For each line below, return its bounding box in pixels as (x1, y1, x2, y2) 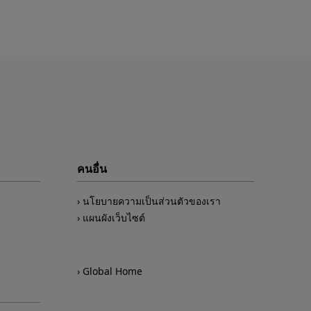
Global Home (83, 264, 143, 278)
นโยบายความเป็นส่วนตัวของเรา (83, 194, 221, 208)
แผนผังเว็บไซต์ (83, 210, 146, 224)
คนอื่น (77, 160, 108, 176)
